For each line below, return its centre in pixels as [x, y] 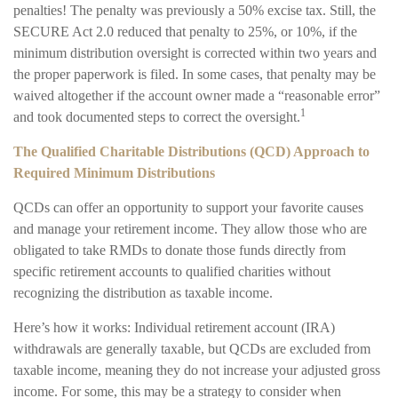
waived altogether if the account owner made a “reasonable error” [197, 96]
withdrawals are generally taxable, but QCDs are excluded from [192, 349]
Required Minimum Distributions [114, 173]
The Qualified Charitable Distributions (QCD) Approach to [191, 152]
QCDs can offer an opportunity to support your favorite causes [188, 208]
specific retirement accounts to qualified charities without [172, 272]
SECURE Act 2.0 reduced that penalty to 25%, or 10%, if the [185, 32]
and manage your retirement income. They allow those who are [190, 229]
